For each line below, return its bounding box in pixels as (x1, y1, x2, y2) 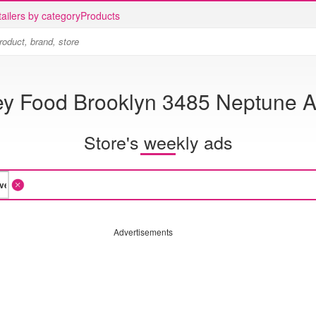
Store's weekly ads (83, 128, 233, 154)
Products (80, 8, 120, 23)
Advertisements (113, 226, 173, 238)
